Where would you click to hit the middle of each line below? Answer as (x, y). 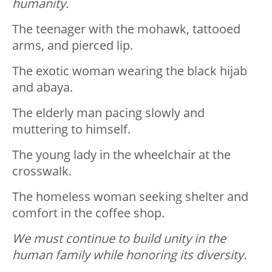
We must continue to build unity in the (119, 238)
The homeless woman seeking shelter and (130, 196)
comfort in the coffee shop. (88, 212)
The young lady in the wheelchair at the (121, 154)
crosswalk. (42, 171)
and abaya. (42, 87)
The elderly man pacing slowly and (108, 112)
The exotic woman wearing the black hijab (130, 70)
